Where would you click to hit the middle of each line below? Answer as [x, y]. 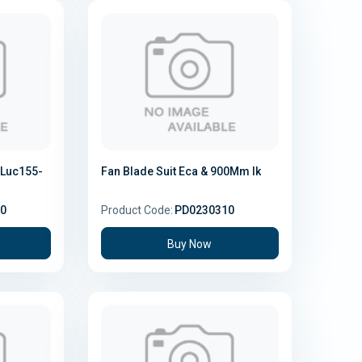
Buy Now [190, 244]
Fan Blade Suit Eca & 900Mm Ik [181, 171]
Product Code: [137, 210]
